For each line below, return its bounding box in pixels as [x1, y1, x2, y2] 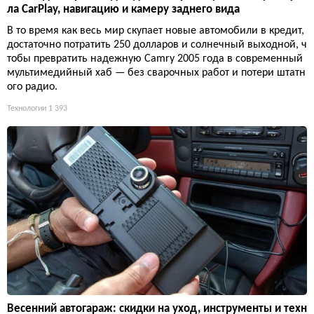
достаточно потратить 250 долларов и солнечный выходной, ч [7, 39, 307, 50]
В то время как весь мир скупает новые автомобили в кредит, [7, 25, 304, 36]
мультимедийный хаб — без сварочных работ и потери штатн [7, 67, 306, 78]
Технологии [7, 104, 46, 113]
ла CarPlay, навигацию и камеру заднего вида [7, 3, 240, 15]
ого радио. [7, 81, 57, 93]
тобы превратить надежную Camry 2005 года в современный [7, 53, 303, 64]
